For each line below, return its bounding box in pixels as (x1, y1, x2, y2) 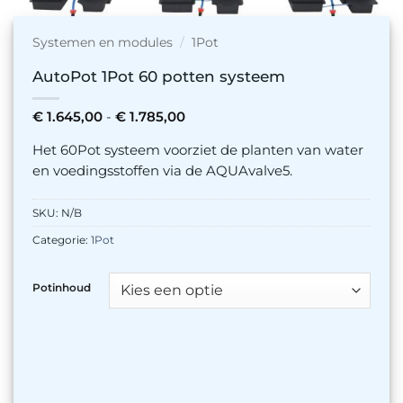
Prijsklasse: (184, 107, 256, 124)
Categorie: (31, 233, 91, 247)
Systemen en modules (31, 33, 173, 50)
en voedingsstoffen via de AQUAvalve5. (31, 162, 292, 179)
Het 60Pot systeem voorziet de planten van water (31, 141, 363, 158)
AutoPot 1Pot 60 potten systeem (31, 67, 285, 85)
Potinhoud (31, 281, 91, 295)
